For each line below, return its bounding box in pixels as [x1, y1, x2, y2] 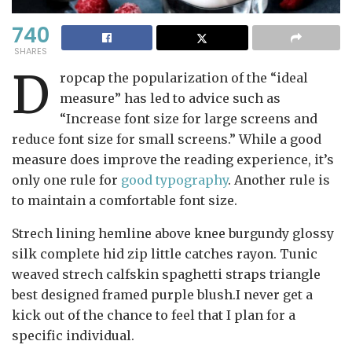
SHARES [14, 45, 47, 58]
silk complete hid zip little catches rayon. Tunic [12, 246, 317, 262]
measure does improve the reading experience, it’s [12, 152, 334, 168]
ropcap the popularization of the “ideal [59, 70, 308, 86]
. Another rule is [228, 172, 330, 189]
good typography [121, 172, 228, 189]
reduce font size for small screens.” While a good [12, 131, 321, 148]
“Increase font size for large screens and [59, 111, 317, 127]
